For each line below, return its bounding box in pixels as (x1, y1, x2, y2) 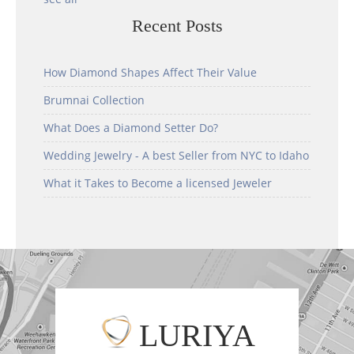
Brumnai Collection (43, 92, 145, 108)
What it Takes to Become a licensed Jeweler (43, 175, 272, 191)
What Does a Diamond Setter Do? (43, 120, 218, 136)
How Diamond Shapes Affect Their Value (43, 65, 257, 81)
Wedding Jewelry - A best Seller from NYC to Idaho (43, 148, 309, 164)
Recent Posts (131, 16, 223, 36)
